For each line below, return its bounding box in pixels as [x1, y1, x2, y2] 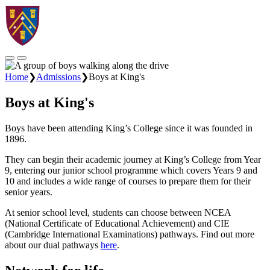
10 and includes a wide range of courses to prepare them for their [5, 175, 251, 186]
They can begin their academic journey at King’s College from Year [5, 154, 261, 165]
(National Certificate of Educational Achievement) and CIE [5, 218, 230, 228]
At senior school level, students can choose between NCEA [5, 207, 231, 218]
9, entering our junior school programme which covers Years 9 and [5, 165, 257, 175]
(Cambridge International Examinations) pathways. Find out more [5, 228, 254, 239]
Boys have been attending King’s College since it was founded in [5, 122, 253, 133]
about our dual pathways [5, 239, 101, 250]
